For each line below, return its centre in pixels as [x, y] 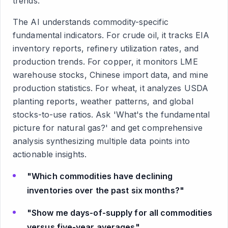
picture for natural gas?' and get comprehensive [108, 128]
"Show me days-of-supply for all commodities [120, 213]
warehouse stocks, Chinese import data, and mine [110, 75]
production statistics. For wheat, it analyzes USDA [111, 88]
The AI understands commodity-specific [91, 22]
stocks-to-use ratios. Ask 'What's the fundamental [111, 115]
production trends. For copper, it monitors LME [105, 62]
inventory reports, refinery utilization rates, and [106, 48]
